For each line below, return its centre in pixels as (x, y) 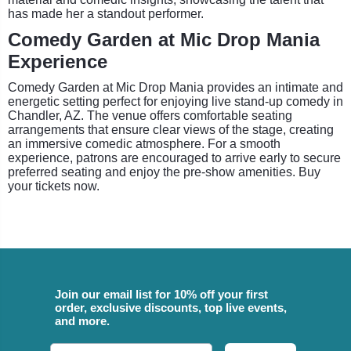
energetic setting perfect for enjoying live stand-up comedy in (175, 101)
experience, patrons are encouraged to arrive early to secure (174, 157)
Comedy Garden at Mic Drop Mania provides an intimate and (175, 87)
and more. (82, 320)
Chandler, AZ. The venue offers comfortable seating (150, 115)
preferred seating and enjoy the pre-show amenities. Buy (164, 172)
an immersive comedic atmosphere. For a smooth (144, 143)
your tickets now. (54, 186)
